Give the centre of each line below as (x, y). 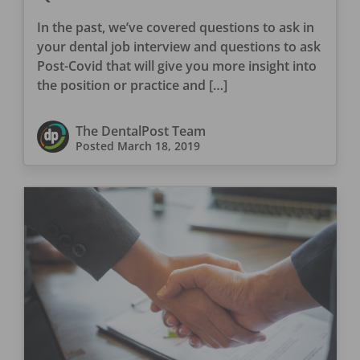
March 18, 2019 (158, 145)
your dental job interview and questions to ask (178, 46)
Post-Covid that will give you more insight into (176, 65)
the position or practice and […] (132, 85)
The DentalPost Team (140, 131)
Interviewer (88, 17)
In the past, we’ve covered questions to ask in (175, 27)
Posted (96, 145)
